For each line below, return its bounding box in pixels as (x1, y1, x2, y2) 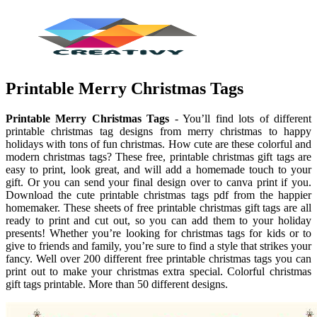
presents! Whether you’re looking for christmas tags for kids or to (6, 226, 311, 239)
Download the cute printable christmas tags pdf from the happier (6, 188, 311, 201)
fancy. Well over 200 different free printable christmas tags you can (6, 252, 311, 265)
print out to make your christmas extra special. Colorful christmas (6, 265, 311, 277)
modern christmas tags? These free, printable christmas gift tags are (6, 150, 311, 163)
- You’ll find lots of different (169, 112, 312, 125)
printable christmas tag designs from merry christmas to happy (6, 125, 311, 137)
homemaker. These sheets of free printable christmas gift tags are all (6, 201, 311, 214)
